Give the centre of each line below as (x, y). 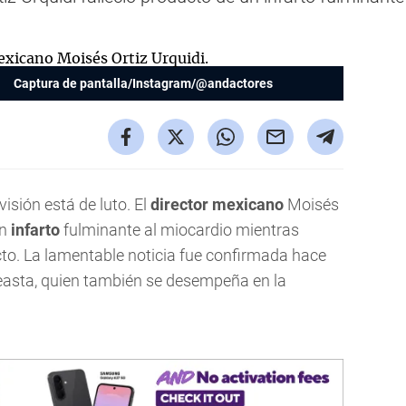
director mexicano (217, 204)
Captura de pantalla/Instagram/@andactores (143, 83)
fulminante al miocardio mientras (179, 230)
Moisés (311, 204)
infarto (35, 230)
